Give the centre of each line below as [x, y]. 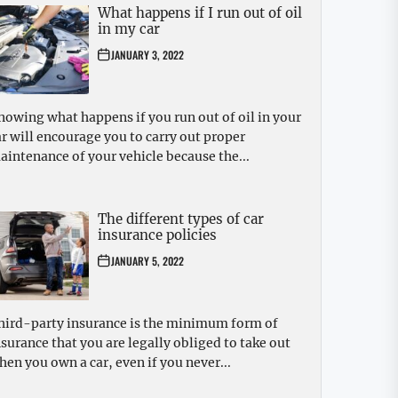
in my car [129, 29]
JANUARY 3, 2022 [147, 55]
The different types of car [181, 219]
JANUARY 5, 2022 [147, 261]
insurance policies [157, 235]
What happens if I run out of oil [200, 13]
